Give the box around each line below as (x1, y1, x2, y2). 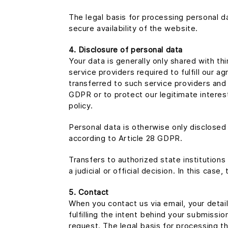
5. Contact (69, 187, 109, 197)
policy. (69, 101, 93, 110)
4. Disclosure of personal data (69, 45, 183, 54)
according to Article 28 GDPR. (69, 133, 183, 143)
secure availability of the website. (69, 23, 198, 33)
